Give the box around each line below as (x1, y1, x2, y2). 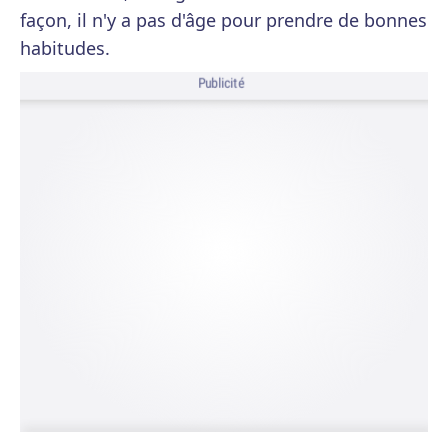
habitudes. (20, 36, 110, 60)
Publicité (197, 74, 245, 93)
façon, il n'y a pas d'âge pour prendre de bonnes (20, 8, 427, 32)
